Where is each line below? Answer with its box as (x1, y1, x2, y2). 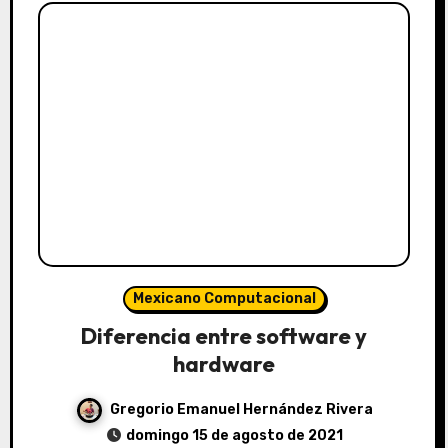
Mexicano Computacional (132, 290, 316, 308)
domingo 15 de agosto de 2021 (125, 427, 343, 445)
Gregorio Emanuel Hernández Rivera (109, 401, 373, 419)
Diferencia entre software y (81, 322, 367, 351)
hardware (173, 350, 275, 379)
